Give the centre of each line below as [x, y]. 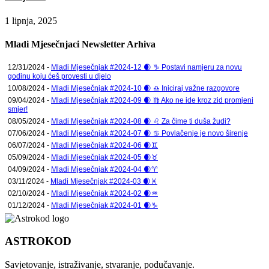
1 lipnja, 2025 [31, 21]
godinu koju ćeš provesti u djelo [59, 76]
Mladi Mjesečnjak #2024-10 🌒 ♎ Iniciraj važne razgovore [145, 88]
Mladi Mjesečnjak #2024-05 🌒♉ [104, 157]
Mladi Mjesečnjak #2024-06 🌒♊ [104, 145]
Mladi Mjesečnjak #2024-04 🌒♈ [104, 169]
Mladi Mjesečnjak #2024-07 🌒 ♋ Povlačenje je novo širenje [150, 133]
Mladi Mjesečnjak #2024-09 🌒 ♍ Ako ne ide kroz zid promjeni [152, 100]
